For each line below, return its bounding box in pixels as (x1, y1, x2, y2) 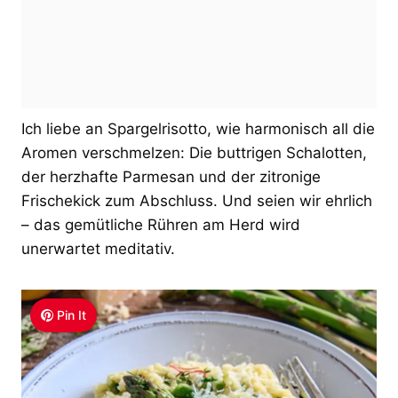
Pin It (57, 306, 87, 322)
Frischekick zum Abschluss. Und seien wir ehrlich (21, 191, 372, 210)
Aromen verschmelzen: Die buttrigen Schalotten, (21, 143, 367, 162)
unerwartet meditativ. (21, 239, 175, 258)
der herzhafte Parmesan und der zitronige (21, 167, 321, 186)
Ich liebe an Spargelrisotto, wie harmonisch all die (21, 119, 375, 138)
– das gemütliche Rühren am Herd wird (21, 215, 300, 234)
